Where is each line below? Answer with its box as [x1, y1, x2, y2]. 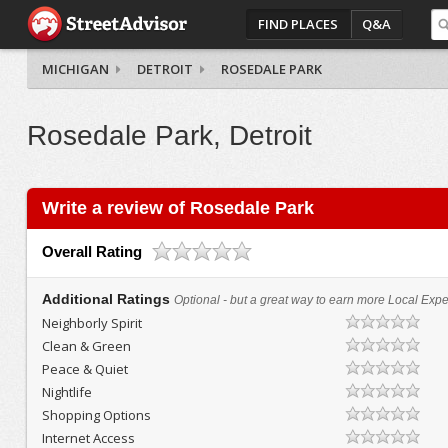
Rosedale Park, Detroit [26, 120, 312, 151]
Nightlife [41, 383, 92, 401]
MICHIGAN [41, 60, 109, 78]
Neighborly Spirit [41, 314, 142, 332]
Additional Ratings [41, 291, 174, 307]
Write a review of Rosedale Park [41, 198, 314, 218]
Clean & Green [41, 337, 131, 355]
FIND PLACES [258, 15, 339, 33]
